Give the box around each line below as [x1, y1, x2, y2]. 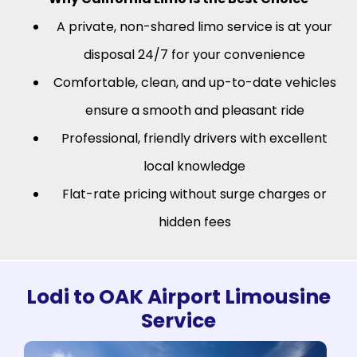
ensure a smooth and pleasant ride [84, 101, 304, 120]
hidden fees [158, 213, 231, 232]
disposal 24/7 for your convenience [84, 45, 305, 65]
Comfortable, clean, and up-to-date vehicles [53, 73, 336, 92]
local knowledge [143, 157, 245, 176]
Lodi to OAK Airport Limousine [26, 283, 331, 312]
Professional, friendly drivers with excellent [61, 129, 328, 148]
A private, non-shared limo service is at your [57, 18, 332, 37]
